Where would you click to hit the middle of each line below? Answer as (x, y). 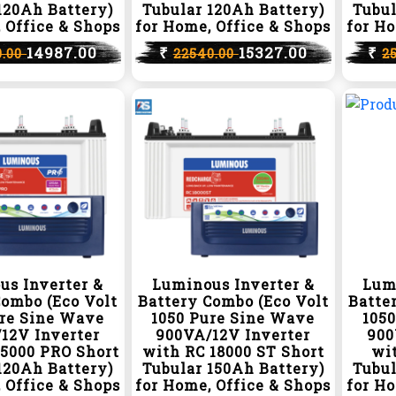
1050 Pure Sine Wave (233, 318)
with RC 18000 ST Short (233, 351)
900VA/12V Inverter (233, 335)
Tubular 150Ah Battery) (233, 368)
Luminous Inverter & (233, 284)
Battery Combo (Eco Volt (233, 301)
